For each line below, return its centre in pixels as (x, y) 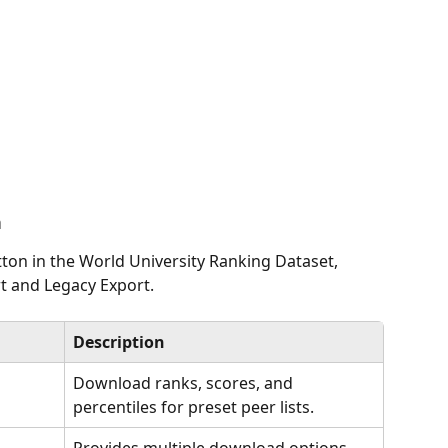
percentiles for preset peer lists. (193, 406)
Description (119, 341)
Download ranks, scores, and (185, 382)
